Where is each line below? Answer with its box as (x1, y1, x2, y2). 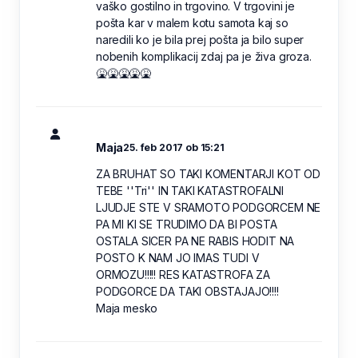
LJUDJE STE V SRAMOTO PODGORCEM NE (96, 200, 321, 214)
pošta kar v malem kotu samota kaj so (96, 15, 288, 30)
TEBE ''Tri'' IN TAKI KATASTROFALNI (96, 183, 284, 197)
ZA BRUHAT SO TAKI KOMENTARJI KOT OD (96, 166, 320, 181)
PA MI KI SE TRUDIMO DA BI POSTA (96, 217, 277, 231)
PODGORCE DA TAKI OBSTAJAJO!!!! (96, 284, 279, 298)
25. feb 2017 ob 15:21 (123, 141, 225, 153)
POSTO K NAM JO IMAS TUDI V (96, 250, 260, 265)
